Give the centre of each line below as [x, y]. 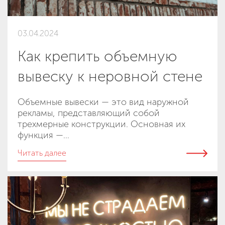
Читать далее [42, 153]
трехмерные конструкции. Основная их [101, 124]
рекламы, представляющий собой [89, 113]
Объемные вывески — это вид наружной [103, 102]
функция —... [43, 135]
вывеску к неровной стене [110, 76]
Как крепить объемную [97, 56]
